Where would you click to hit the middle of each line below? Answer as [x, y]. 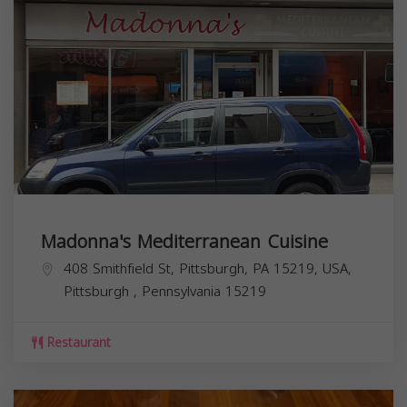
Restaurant [77, 342]
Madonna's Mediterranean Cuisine [184, 241]
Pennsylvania [184, 291]
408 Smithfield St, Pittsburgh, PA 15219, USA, [208, 268]
